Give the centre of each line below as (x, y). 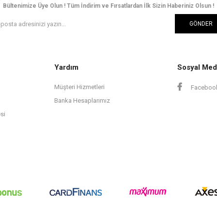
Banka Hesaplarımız (82, 101)
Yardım (66, 68)
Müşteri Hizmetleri (79, 87)
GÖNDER (201, 24)
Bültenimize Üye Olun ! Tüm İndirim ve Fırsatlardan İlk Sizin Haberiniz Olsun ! (108, 6)
